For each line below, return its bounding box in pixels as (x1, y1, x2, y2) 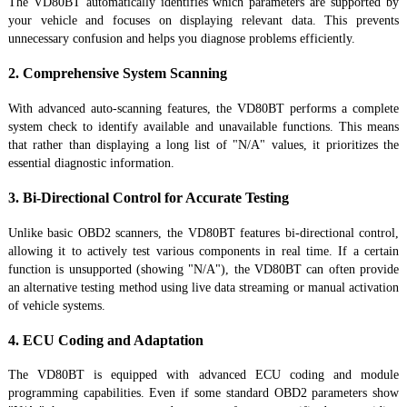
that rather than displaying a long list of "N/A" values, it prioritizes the (7, 137, 400, 152)
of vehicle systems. (7, 298, 105, 313)
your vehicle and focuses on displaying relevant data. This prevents (7, 14, 400, 28)
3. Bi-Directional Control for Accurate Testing (7, 189, 289, 207)
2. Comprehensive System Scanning (7, 65, 227, 83)
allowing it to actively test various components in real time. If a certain (7, 243, 400, 258)
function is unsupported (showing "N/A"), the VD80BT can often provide (7, 262, 400, 276)
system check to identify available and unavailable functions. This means (7, 119, 400, 134)
